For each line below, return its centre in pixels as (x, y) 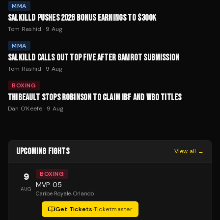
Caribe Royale (53, 193)
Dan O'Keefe (25, 108)
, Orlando (82, 193)
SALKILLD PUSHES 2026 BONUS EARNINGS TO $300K (82, 18)
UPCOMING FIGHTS (43, 151)
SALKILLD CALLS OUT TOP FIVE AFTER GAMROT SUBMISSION (94, 57)
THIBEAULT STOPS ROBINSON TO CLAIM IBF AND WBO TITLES (95, 97)
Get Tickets (74, 209)
